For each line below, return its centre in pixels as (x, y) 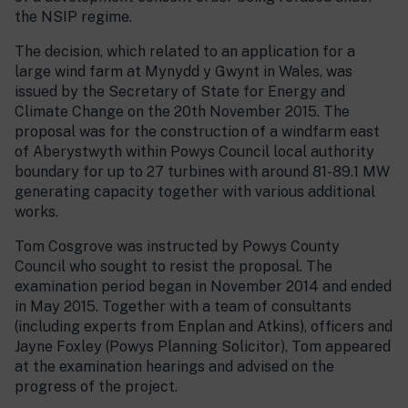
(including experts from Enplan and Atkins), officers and (204, 326)
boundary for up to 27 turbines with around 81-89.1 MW (202, 172)
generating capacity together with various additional (195, 192)
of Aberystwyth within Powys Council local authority (194, 152)
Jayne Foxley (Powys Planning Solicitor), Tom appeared (203, 347)
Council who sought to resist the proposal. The (173, 266)
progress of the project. (96, 387)
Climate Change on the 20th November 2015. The (182, 112)
